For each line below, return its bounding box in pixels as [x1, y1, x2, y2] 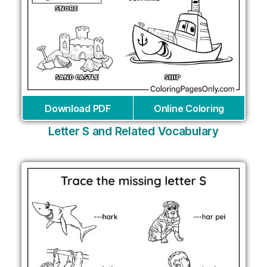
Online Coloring [154, 102, 224, 114]
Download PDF [45, 102, 111, 114]
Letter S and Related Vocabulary [48, 124, 219, 138]
